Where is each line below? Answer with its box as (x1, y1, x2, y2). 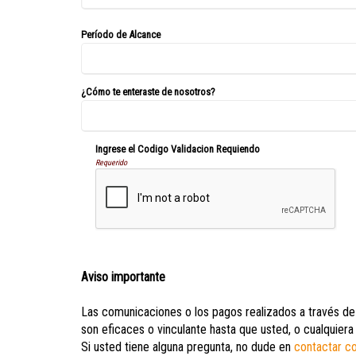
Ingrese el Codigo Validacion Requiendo (95, 142, 260, 155)
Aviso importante (81, 269, 165, 284)
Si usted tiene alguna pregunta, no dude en (81, 339, 294, 354)
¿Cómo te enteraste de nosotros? (81, 85, 215, 98)
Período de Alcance (81, 28, 161, 41)
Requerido (95, 157, 127, 167)
